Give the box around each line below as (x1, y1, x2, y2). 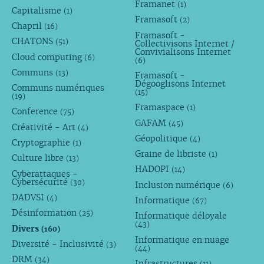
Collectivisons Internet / (135, 38, 235, 49)
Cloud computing (11, 51, 84, 62)
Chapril (11, 21, 44, 32)
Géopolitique (135, 133, 190, 144)
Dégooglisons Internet (135, 78, 226, 90)
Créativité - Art (11, 121, 78, 133)
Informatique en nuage (135, 234, 230, 245)
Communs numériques (11, 82, 104, 94)
